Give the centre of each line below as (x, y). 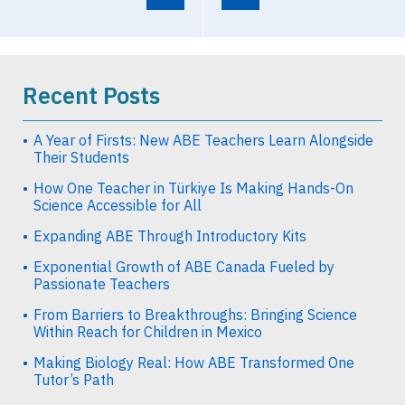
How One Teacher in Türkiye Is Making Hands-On (193, 188)
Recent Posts (91, 95)
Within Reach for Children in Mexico (148, 331)
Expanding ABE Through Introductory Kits (170, 235)
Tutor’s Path (74, 379)
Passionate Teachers (102, 283)
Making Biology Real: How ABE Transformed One (194, 362)
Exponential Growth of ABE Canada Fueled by (184, 266)
